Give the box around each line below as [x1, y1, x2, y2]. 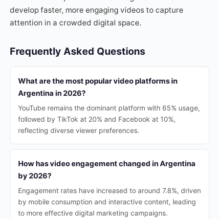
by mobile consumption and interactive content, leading [18, 197, 196, 206]
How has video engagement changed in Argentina [18, 159, 196, 168]
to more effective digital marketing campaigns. [18, 209, 168, 217]
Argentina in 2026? [18, 88, 86, 98]
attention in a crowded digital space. [10, 18, 141, 27]
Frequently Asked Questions [10, 45, 145, 57]
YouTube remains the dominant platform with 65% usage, [18, 104, 200, 112]
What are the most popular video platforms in [18, 76, 177, 86]
